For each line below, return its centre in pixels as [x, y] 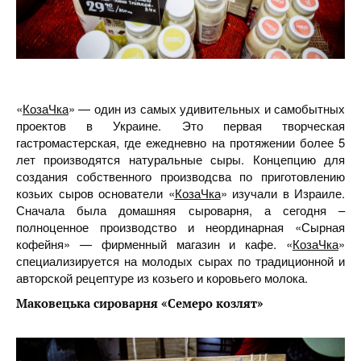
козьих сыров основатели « [95, 193]
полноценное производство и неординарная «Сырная [180, 227]
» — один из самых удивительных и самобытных [207, 108]
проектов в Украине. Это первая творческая [180, 125]
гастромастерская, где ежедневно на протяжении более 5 [180, 142]
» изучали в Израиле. [282, 193]
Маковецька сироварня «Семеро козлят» [140, 303]
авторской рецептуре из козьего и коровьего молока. [162, 278]
